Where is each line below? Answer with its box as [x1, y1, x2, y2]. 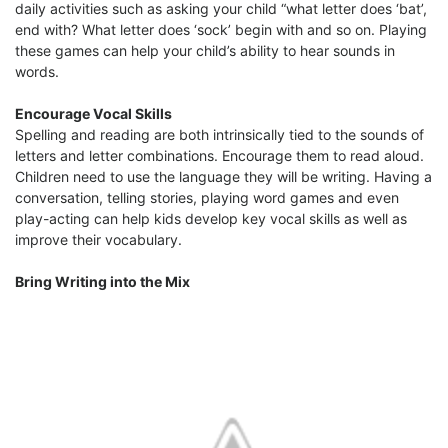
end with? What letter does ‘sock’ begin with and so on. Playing [15, 21, 427, 39]
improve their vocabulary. [15, 231, 182, 249]
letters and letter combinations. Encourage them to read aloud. [15, 147, 424, 165]
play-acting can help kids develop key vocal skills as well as [15, 210, 407, 228]
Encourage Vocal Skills [15, 105, 172, 123]
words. [15, 63, 59, 81]
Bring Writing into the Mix [15, 273, 190, 291]
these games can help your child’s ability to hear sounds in [15, 42, 395, 60]
